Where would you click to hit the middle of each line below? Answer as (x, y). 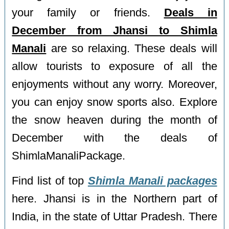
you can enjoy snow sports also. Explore (114, 102)
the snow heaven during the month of (114, 120)
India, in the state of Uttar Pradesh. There (114, 216)
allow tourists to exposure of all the (114, 67)
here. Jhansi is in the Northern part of (114, 199)
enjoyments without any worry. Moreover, (114, 85)
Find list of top (50, 181)
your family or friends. (88, 13)
